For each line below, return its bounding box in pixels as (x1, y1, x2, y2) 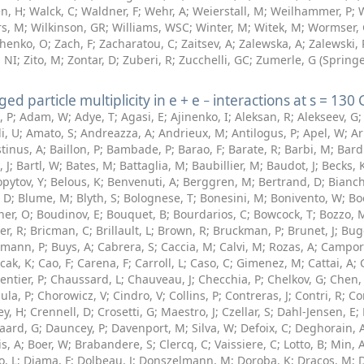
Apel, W (303, 125, 344, 141)
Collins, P (169, 288, 219, 303)
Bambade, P (106, 141, 171, 157)
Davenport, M (111, 320, 185, 336)
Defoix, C (240, 320, 288, 336)
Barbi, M (284, 141, 331, 157)
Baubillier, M (192, 158, 260, 173)
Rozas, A (269, 239, 314, 254)
